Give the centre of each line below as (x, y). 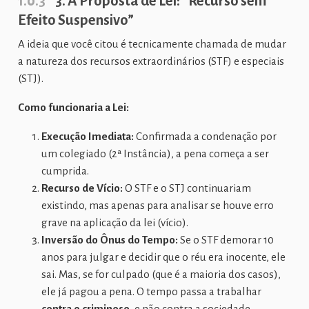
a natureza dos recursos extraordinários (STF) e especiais (151, 61)
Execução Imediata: (87, 137)
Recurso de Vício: (82, 188)
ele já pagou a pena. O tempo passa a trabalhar (151, 292)
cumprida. (65, 171)
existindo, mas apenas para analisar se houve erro (157, 206)
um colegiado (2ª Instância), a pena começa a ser (155, 154)
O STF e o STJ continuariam (187, 188)
